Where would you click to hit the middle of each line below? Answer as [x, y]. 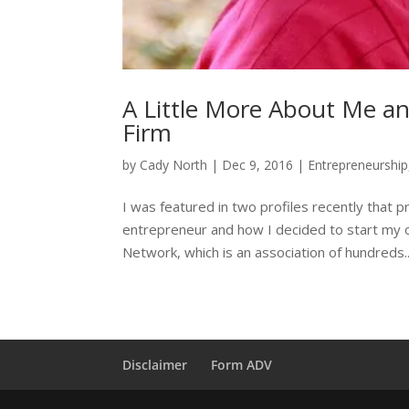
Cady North [174, 165]
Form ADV [242, 365]
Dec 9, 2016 [258, 165]
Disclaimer [155, 365]
